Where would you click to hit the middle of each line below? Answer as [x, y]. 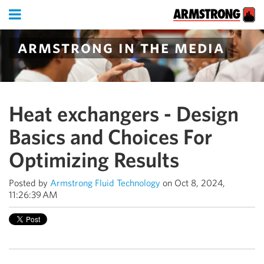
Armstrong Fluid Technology [105, 183]
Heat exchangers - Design [124, 114]
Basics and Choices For [110, 137]
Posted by [28, 183]
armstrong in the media [121, 47]
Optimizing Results [94, 160]
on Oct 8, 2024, [193, 183]
